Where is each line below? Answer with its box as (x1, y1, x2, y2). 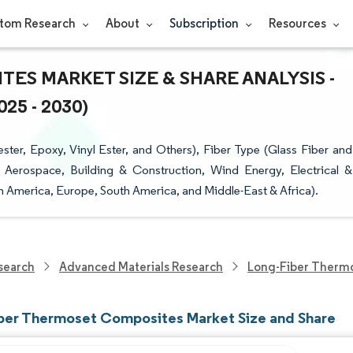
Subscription (169, 16, 241, 31)
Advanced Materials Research (59, 258, 223, 274)
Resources (268, 16, 329, 31)
